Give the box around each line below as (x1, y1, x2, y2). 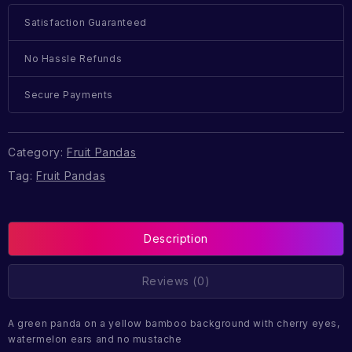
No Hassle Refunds (24, 53, 123, 65)
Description (144, 232, 208, 246)
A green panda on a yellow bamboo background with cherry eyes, (8, 317, 340, 330)
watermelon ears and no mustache (8, 333, 182, 346)
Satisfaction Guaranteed (24, 16, 147, 29)
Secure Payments (24, 89, 113, 101)
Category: (8, 145, 67, 159)
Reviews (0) (141, 274, 211, 288)
